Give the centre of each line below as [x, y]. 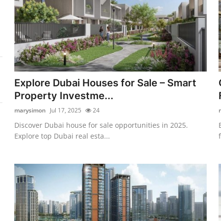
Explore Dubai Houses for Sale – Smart [106, 83]
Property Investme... [64, 95]
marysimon [30, 110]
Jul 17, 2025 [66, 110]
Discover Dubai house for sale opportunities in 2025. [101, 125]
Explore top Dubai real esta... [62, 136]
